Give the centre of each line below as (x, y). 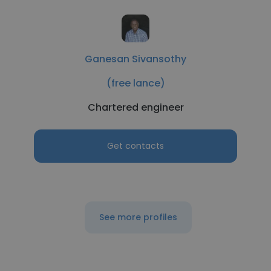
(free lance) (135, 83)
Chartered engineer (135, 107)
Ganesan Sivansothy (135, 59)
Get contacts (135, 146)
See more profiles (138, 217)
